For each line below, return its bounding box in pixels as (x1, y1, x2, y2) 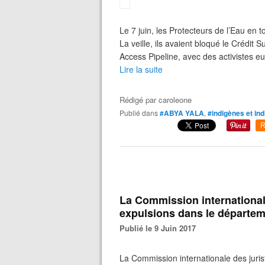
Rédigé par (119, 94, 159, 105)
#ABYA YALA (160, 108, 204, 118)
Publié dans (124, 108, 158, 118)
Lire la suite (119, 63, 163, 75)
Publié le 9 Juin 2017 (125, 222, 196, 234)
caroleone (159, 94, 192, 105)
